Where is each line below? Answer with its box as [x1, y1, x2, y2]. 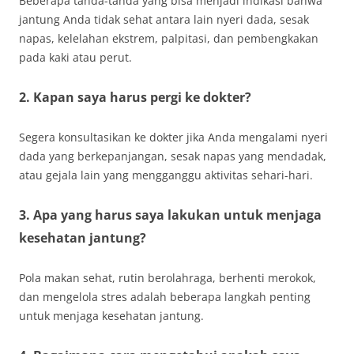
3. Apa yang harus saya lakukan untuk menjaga [19, 206, 322, 224]
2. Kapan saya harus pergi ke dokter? [19, 88, 251, 106]
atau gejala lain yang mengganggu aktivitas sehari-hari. [19, 168, 313, 183]
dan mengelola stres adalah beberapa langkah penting [19, 289, 311, 304]
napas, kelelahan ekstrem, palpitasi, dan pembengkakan [19, 31, 318, 46]
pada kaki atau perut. [19, 50, 132, 65]
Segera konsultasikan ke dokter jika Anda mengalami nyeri [19, 130, 328, 145]
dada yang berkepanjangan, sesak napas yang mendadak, [19, 149, 326, 164]
